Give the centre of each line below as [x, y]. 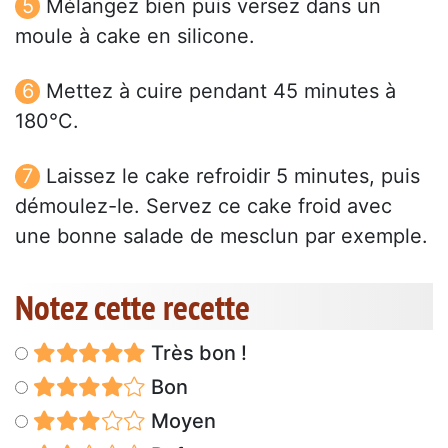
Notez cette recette [132, 307]
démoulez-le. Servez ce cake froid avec [203, 206]
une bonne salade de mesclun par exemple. [221, 236]
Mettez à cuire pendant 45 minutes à [221, 91]
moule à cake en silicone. [135, 36]
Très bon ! [196, 353]
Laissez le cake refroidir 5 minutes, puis [233, 176]
